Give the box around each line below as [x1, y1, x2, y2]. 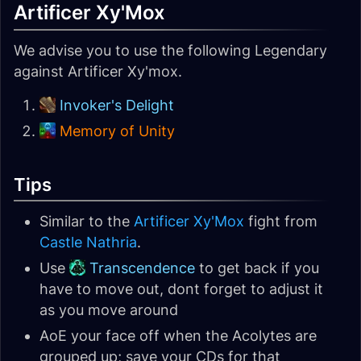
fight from [244, 213, 317, 230]
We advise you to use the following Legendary [14, 42, 327, 59]
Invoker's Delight [60, 97, 174, 114]
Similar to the [39, 213, 134, 230]
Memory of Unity [60, 122, 175, 139]
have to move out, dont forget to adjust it [39, 280, 323, 297]
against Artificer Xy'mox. [14, 63, 182, 80]
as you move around [39, 301, 178, 318]
